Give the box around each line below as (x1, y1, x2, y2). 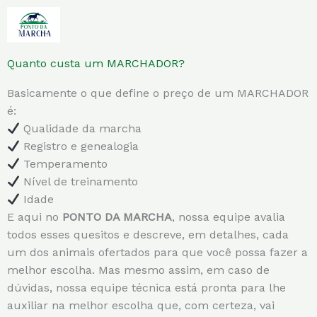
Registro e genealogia (20, 139, 139, 153)
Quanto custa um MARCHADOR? (7, 56, 185, 70)
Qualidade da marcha (20, 121, 142, 135)
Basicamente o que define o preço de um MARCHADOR (7, 86, 309, 100)
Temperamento (20, 156, 108, 171)
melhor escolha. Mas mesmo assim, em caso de (7, 263, 270, 277)
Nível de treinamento (20, 174, 139, 188)
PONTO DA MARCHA (62, 209, 172, 224)
